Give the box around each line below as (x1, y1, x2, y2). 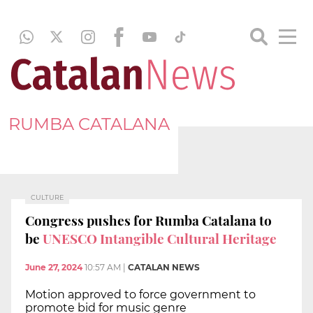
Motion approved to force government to (25, 288, 256, 302)
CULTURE (31, 194, 64, 201)
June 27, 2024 (25, 262, 82, 273)
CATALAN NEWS (128, 262, 200, 273)
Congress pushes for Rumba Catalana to (25, 210, 272, 229)
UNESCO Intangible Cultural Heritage (43, 228, 277, 247)
